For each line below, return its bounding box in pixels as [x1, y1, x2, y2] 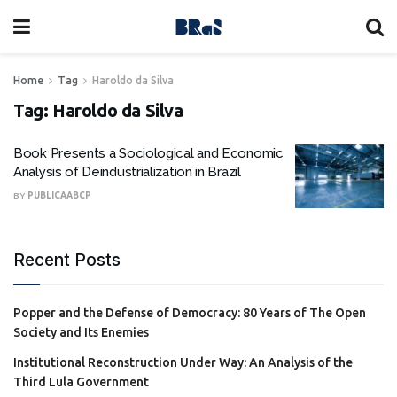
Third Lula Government [13, 374, 149, 389]
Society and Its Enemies [13, 324, 149, 339]
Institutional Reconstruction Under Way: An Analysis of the [13, 354, 353, 370]
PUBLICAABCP [27, 191, 91, 200]
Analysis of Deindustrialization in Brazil [13, 164, 241, 180]
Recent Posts [13, 249, 121, 270]
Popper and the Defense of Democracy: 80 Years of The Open [13, 305, 366, 320]
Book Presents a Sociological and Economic [13, 145, 284, 161]
